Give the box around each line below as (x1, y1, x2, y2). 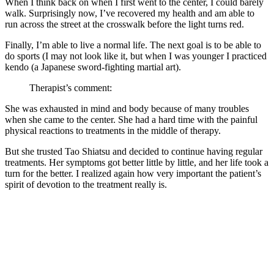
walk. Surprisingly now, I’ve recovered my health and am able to (5, 7, 254, 18)
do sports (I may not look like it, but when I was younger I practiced (5, 50, 267, 61)
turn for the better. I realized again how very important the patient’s (5, 168, 261, 179)
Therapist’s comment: (29, 82, 112, 93)
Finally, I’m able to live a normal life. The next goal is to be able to (5, 39, 261, 50)
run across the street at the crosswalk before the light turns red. (5, 18, 244, 29)
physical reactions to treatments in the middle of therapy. (5, 125, 221, 136)
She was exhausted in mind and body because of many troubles (5, 103, 249, 114)
